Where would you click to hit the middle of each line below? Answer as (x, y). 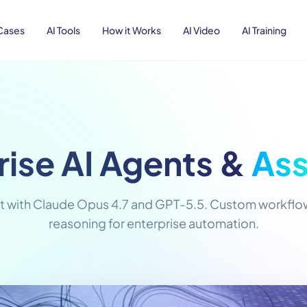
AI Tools (63, 30)
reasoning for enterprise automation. (153, 223)
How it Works (131, 30)
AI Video (201, 30)
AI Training (264, 30)
